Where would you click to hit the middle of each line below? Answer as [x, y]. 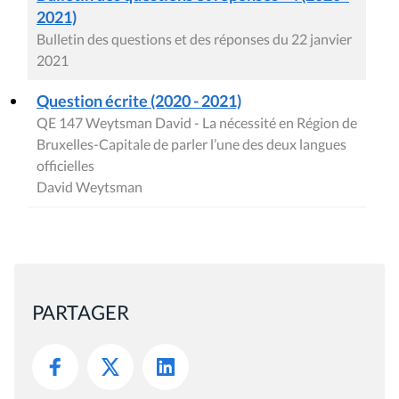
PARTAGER [81, 313]
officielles [65, 166]
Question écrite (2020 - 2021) [139, 101]
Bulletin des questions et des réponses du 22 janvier [194, 39]
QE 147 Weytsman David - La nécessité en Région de [197, 123]
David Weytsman [90, 187]
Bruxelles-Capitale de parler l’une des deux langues [191, 144]
